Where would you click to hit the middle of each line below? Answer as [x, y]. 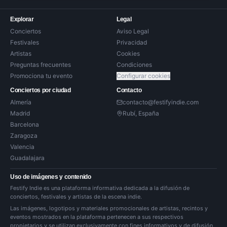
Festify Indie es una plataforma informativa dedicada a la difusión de [100, 188]
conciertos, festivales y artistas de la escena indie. [76, 197]
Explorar [22, 19]
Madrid [20, 113]
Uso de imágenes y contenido [51, 177]
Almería [21, 102]
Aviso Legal [133, 31]
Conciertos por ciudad [41, 90]
